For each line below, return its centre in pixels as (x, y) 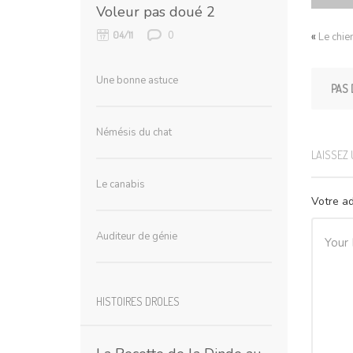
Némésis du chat (134, 132)
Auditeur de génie (137, 236)
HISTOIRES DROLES (138, 301)
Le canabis (121, 184)
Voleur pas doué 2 (156, 11)
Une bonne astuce (137, 80)
